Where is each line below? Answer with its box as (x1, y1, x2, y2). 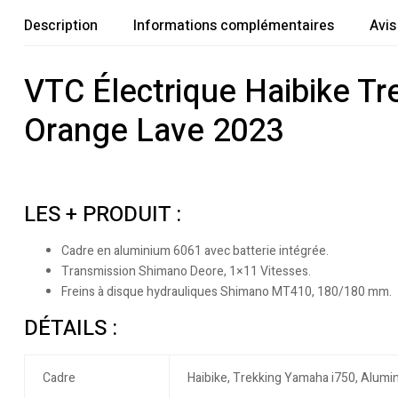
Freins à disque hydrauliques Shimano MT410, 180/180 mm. (61, 283, 392, 302)
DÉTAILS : (24, 313, 117, 345)
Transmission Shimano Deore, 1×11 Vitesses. (61, 262, 311, 282)
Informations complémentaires (133, 15, 334, 36)
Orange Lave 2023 (24, 107, 283, 155)
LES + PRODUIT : (24, 199, 181, 231)
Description (24, 15, 98, 36)
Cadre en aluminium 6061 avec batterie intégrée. (61, 242, 329, 261)
